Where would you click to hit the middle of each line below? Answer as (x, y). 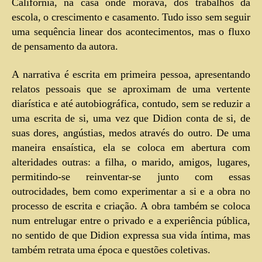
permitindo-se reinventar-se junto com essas (131, 177)
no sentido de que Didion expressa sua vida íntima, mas (131, 235)
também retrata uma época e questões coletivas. (111, 250)
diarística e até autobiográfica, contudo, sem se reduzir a (131, 104)
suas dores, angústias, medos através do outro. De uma (131, 133)
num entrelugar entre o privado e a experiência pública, (131, 220)
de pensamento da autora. (65, 47)
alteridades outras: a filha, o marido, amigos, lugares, (131, 162)
